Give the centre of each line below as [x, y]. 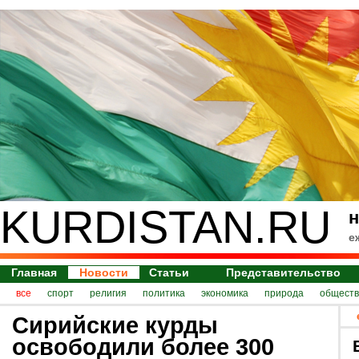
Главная [34, 272]
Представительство [284, 272]
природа [284, 293]
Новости [104, 272]
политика [164, 293]
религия [108, 293]
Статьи [169, 272]
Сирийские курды [115, 325]
